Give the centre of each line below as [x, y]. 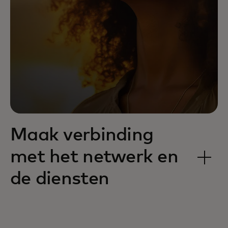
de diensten [60, 179]
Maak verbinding [82, 135]
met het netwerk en [94, 157]
